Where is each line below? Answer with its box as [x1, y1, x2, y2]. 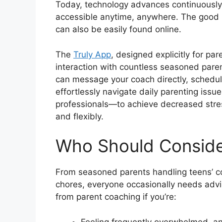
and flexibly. [55, 111, 104, 121]
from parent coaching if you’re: [55, 192, 176, 202]
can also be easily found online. [55, 24, 181, 35]
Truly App [73, 49, 111, 59]
